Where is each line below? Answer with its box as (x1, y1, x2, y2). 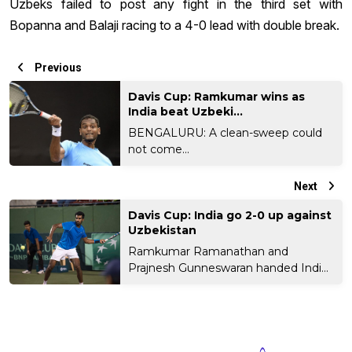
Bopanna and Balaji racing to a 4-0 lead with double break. (9, 16, 339, 33)
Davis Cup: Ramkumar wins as (128, 89, 306, 104)
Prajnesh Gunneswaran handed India (128, 260, 328, 275)
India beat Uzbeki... (128, 104, 244, 119)
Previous (32, 60, 82, 74)
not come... (128, 141, 190, 156)
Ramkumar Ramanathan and (128, 244, 289, 258)
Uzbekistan (128, 222, 197, 237)
